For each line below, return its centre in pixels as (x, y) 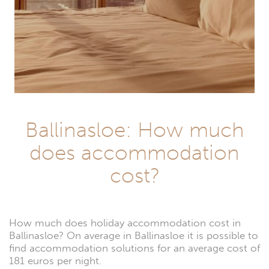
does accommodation (134, 153)
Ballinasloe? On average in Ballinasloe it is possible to (134, 236)
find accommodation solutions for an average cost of (134, 249)
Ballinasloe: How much (134, 130)
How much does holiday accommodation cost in (125, 223)
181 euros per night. (55, 261)
